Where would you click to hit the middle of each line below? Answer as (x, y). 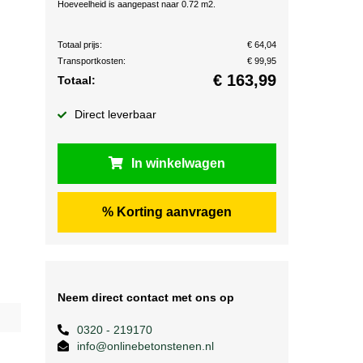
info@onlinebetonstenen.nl (145, 346)
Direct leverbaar (115, 114)
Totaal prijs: (80, 45)
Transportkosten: (92, 61)
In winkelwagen (178, 163)
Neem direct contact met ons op (146, 297)
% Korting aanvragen (167, 212)
